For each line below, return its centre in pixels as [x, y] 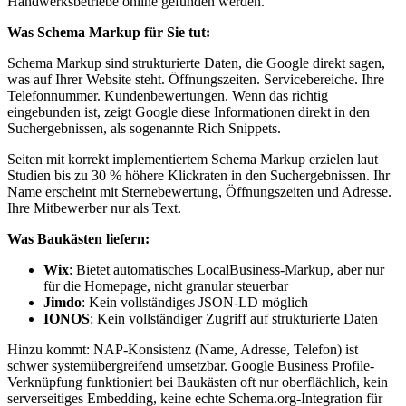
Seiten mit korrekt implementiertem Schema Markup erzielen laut [193, 159]
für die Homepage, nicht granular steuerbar [166, 285]
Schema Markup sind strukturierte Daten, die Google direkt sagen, [196, 63]
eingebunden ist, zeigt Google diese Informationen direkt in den [188, 111]
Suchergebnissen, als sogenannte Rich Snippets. [144, 128]
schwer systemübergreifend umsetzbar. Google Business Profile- [191, 365]
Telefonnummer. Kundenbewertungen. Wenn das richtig [168, 95]
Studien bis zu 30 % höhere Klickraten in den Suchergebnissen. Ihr [198, 175]
